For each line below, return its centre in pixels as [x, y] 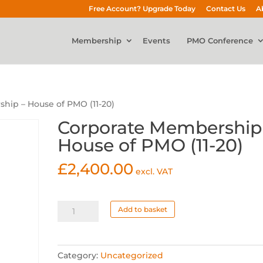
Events [156, 41]
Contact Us [225, 9]
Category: [79, 255]
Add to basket [143, 209]
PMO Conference [220, 41]
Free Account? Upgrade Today [142, 9]
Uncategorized [132, 255]
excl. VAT [154, 171]
